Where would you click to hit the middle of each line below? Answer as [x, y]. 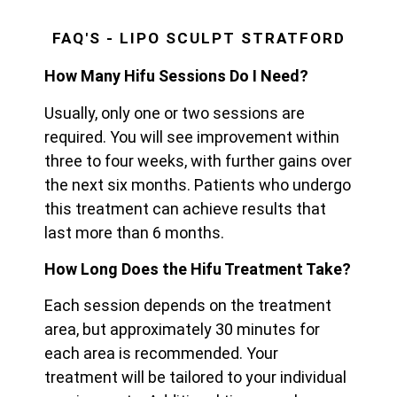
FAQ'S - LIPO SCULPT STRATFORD [198, 39]
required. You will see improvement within [192, 136]
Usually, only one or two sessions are [175, 113]
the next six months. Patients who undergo [198, 184]
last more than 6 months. [134, 232]
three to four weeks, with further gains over [198, 160]
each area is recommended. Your [161, 354]
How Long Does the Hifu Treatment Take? [198, 269]
